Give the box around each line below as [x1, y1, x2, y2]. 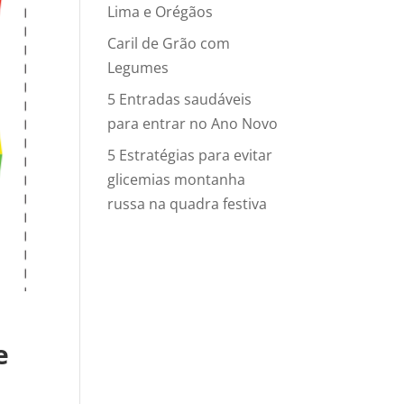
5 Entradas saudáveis [107, 89, 252, 109]
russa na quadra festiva [107, 194, 268, 214]
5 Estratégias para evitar [107, 145, 273, 165]
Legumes [107, 58, 170, 78]
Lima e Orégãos [107, 2, 214, 22]
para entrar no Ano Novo [107, 114, 279, 133]
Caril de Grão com [107, 33, 231, 53]
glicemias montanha [107, 170, 246, 189]
